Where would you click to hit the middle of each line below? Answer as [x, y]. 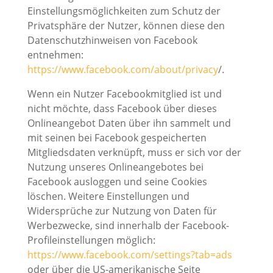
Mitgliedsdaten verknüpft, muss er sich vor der [134, 153]
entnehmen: [55, 55]
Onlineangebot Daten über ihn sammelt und [129, 123]
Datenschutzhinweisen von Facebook [112, 41]
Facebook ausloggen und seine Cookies [117, 182]
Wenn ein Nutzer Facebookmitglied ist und [124, 94]
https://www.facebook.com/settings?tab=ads [129, 255]
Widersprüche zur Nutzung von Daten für [122, 211]
